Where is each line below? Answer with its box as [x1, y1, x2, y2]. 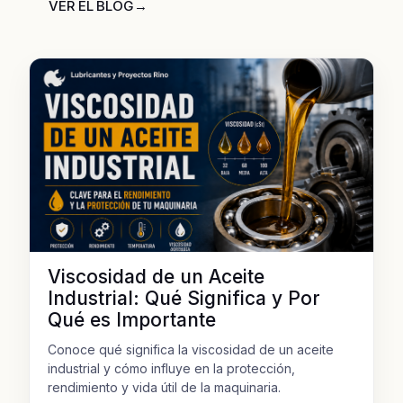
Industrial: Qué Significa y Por [48, 286, 320, 309]
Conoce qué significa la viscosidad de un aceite [48, 341, 334, 357]
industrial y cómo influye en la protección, [48, 360, 295, 376]
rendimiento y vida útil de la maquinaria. [48, 379, 281, 395]
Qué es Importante [48, 308, 216, 331]
